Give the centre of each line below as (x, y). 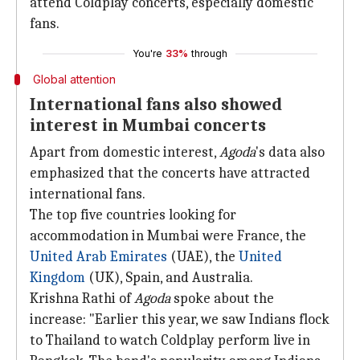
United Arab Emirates (98, 257)
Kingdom (57, 278)
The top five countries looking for (133, 215)
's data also (290, 152)
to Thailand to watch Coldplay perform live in (170, 340)
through (209, 53)
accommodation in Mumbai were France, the (168, 236)
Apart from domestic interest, (125, 152)
